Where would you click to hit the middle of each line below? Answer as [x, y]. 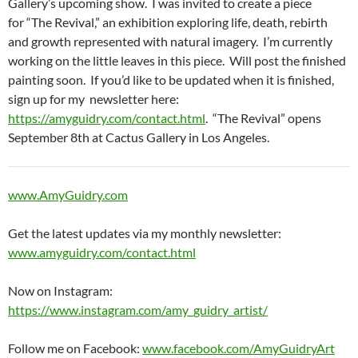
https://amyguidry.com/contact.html [107, 118]
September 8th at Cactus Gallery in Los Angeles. [139, 137]
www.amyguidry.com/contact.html [102, 253]
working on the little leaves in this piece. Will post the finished [177, 61]
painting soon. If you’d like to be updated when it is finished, [171, 80]
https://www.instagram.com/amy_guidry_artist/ [138, 310]
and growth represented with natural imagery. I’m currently [170, 42]
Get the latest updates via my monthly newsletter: [145, 233]
